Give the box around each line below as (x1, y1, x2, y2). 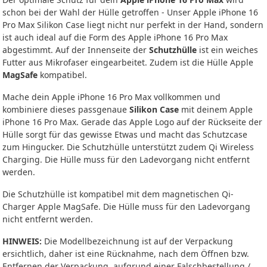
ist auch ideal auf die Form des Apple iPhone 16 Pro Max (2, 31, 228, 43)
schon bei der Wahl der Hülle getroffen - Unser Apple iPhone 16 (2, 6, 258, 18)
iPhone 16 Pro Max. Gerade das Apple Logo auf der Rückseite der (2, 116, 262, 128)
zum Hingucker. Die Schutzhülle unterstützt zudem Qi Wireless (2, 141, 254, 153)
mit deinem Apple (179, 103, 253, 115)
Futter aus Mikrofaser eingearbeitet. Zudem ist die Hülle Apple (2, 56, 253, 68)
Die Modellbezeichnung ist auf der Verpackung (42, 235, 233, 247)
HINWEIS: (2, 235, 42, 247)
